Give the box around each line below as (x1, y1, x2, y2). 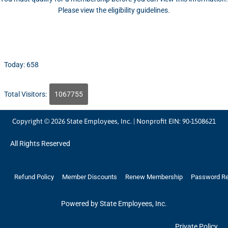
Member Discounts (62, 173, 117, 181)
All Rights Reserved (10, 139, 70, 148)
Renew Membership (125, 173, 183, 181)
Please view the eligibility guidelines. (58, 6, 170, 14)
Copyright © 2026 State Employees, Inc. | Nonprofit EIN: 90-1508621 (12, 117, 216, 126)
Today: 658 (4, 61, 39, 69)
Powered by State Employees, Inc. (61, 199, 167, 208)
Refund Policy (14, 173, 54, 181)
